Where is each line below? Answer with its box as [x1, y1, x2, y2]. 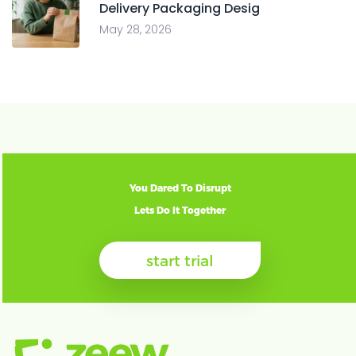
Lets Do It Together [134, 204, 226, 216]
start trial [146, 250, 215, 269]
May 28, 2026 [99, 21, 172, 37]
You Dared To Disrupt [129, 182, 231, 194]
